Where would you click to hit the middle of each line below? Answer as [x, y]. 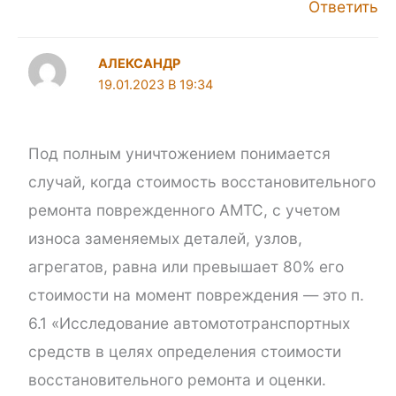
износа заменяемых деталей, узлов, [165, 238]
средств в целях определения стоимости [184, 351]
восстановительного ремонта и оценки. [177, 379]
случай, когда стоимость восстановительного [202, 181]
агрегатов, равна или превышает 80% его [186, 266]
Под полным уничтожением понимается [179, 153]
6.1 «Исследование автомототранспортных [189, 323]
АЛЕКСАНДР [140, 63]
